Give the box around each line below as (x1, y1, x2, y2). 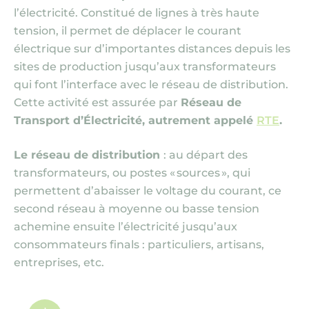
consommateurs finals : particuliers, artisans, (14, 238, 264, 251)
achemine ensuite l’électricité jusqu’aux (14, 220, 237, 233)
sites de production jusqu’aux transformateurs (14, 60, 276, 73)
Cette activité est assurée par (14, 96, 181, 109)
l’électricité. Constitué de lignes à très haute (14, 6, 259, 19)
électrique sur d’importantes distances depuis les (14, 42, 290, 55)
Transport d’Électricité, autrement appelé (14, 114, 257, 127)
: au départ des (163, 148, 248, 161)
